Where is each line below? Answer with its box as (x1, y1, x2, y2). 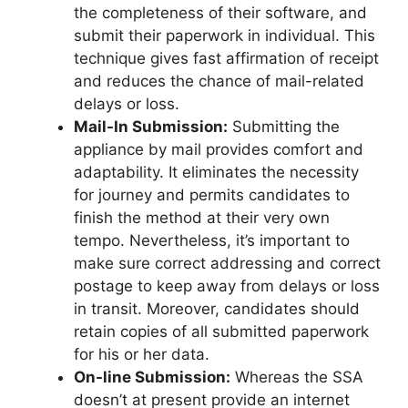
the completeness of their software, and (74, 4, 367, 23)
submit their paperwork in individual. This (74, 26, 375, 46)
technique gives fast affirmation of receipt (74, 49, 379, 68)
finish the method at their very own (74, 209, 330, 228)
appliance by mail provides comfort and (74, 140, 363, 159)
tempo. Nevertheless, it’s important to (74, 231, 350, 250)
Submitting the (228, 117, 340, 137)
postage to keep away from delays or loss (74, 277, 380, 296)
